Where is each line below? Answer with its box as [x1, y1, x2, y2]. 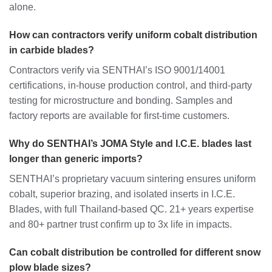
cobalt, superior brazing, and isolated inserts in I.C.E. [9, 188, 235, 199]
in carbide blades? [9, 45, 94, 56]
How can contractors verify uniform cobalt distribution [9, 30, 257, 41]
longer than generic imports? [9, 153, 143, 164]
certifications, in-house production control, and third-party [9, 80, 252, 91]
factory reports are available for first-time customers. [9, 110, 229, 121]
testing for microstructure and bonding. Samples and [9, 95, 233, 106]
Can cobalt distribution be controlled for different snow [9, 246, 260, 257]
